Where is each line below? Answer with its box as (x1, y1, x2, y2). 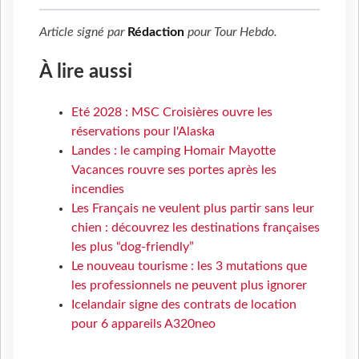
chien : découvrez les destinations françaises (71, 221, 320, 235)
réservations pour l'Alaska (71, 125, 215, 139)
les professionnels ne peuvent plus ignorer (71, 279, 307, 292)
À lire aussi (39, 63, 132, 83)
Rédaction (127, 26, 184, 39)
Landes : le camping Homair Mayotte (71, 144, 276, 158)
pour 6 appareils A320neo (71, 317, 216, 331)
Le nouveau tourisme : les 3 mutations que (71, 260, 307, 273)
